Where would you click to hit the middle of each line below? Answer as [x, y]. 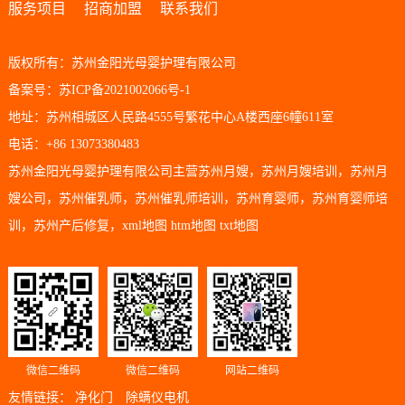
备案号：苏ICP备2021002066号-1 [99, 89]
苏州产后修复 [71, 225]
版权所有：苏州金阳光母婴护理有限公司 [122, 62]
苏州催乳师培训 [179, 198]
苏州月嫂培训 [299, 171]
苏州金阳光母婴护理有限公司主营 [103, 171]
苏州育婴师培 [349, 198]
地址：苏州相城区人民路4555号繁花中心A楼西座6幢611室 [170, 117]
